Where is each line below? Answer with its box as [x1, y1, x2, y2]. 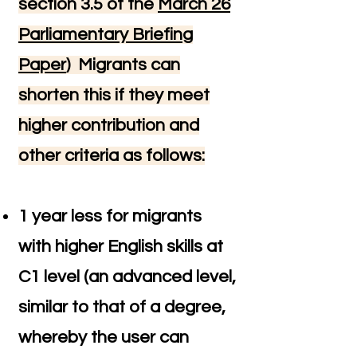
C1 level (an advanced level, [18, 268, 236, 286]
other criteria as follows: [18, 147, 205, 165]
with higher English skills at [18, 237, 223, 256]
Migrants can [74, 56, 180, 74]
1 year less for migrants [18, 207, 202, 226]
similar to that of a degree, [18, 298, 226, 316]
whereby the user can [18, 328, 189, 347]
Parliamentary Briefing [18, 25, 193, 44]
